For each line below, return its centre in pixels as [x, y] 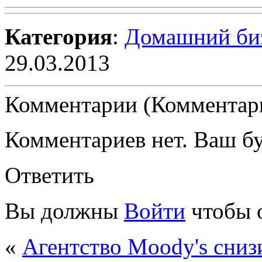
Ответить [49, 175]
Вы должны [64, 211]
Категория [58, 36]
